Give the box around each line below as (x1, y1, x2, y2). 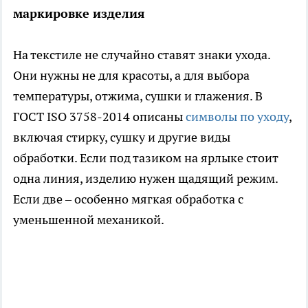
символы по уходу (186, 109, 289, 125)
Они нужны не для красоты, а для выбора (13, 67, 250, 84)
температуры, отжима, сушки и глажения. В (13, 88, 263, 104)
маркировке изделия (13, 5, 145, 22)
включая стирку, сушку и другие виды (13, 129, 230, 146)
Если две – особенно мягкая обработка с (13, 191, 243, 208)
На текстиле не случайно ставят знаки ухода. (13, 47, 270, 63)
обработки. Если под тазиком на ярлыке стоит (13, 150, 278, 166)
